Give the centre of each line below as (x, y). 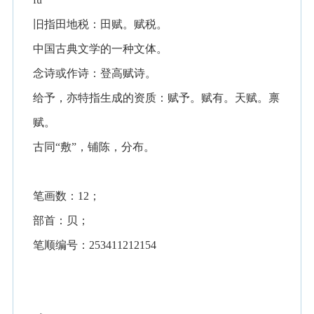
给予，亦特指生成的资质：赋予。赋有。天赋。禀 (157, 98)
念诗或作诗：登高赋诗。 (95, 73)
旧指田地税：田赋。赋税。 (101, 24)
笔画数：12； (67, 196)
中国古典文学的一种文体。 (101, 49)
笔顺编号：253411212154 (95, 245)
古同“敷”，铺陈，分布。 (94, 147)
